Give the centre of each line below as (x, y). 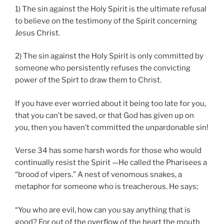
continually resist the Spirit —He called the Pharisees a (111, 163)
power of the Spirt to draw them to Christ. (88, 80)
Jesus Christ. (37, 33)
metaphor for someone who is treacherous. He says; (106, 187)
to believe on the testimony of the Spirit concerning (106, 21)
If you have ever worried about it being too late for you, (110, 103)
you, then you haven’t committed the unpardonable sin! (112, 127)
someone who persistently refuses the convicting (103, 68)
